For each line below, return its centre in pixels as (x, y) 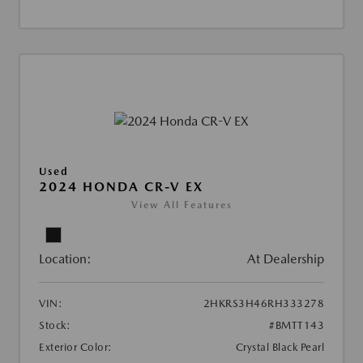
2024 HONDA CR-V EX (121, 187)
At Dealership (286, 259)
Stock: (55, 326)
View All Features (181, 205)
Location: (65, 259)
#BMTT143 (297, 326)
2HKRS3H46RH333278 (263, 304)
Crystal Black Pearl (280, 348)
